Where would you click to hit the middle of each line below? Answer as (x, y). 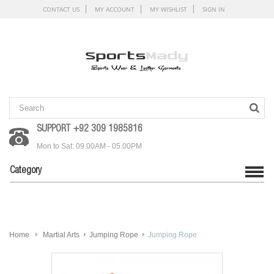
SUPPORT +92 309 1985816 (90, 130)
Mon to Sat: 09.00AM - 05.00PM (89, 146)
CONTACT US (61, 9)
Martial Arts (61, 235)
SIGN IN (214, 9)
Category (26, 171)
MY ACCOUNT (115, 9)
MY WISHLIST (168, 9)
